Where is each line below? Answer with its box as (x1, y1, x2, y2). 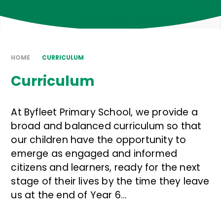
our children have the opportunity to (11, 133, 186, 147)
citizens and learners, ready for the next (11, 161, 201, 175)
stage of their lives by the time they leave (11, 175, 210, 188)
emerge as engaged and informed (11, 147, 178, 161)
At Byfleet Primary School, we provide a (11, 106, 198, 119)
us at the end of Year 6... (11, 188, 127, 202)
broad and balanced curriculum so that (11, 119, 202, 133)
